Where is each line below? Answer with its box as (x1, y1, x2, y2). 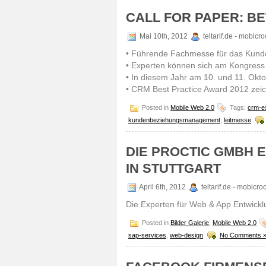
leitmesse (224, 116, 251, 123)
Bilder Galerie (170, 218, 209, 226)
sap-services (128, 231, 166, 239)
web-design (170, 231, 203, 239)
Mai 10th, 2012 (138, 32, 189, 41)
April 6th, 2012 (138, 183, 188, 192)
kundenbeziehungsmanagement (128, 116, 220, 123)
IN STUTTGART (126, 161, 221, 176)
